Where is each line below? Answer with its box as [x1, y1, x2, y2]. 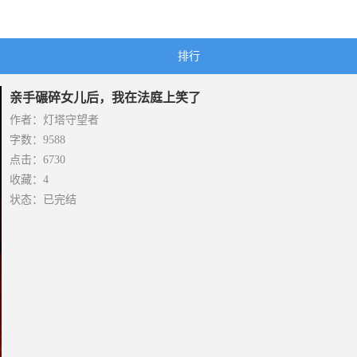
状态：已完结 [9, 194, 76, 206]
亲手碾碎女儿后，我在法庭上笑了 [9, 91, 201, 104]
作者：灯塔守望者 [9, 114, 99, 126]
